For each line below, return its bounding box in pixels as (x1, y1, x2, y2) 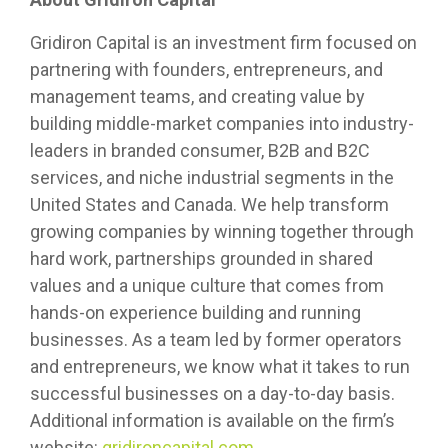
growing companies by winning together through (30, 221, 414, 243)
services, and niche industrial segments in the (30, 167, 394, 189)
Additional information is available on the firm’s (30, 410, 395, 432)
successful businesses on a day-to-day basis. (30, 383, 395, 405)
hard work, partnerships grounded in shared (30, 248, 373, 270)
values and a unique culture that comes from (30, 275, 384, 297)
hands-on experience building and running (30, 302, 361, 324)
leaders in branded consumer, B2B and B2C (30, 140, 370, 162)
